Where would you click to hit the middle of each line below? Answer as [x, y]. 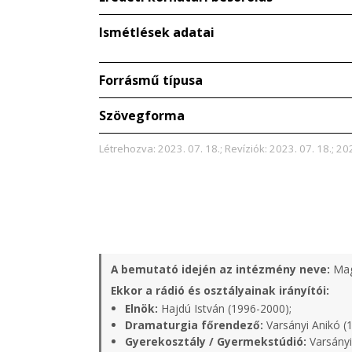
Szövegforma [142, 116]
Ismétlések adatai [157, 33]
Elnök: [141, 309]
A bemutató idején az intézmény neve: [220, 269]
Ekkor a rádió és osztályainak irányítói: [220, 291]
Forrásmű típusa [151, 81]
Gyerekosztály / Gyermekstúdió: [216, 342]
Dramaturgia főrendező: [194, 325]
